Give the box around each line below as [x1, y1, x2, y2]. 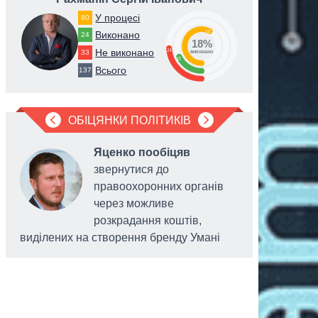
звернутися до [94, 163, 169, 175]
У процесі [95, 11, 141, 23]
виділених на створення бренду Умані [20, 231, 220, 243]
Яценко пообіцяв [94, 146, 190, 158]
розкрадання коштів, [94, 214, 202, 226]
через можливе [94, 197, 174, 209]
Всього [95, 64, 127, 76]
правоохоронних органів [94, 180, 224, 192]
